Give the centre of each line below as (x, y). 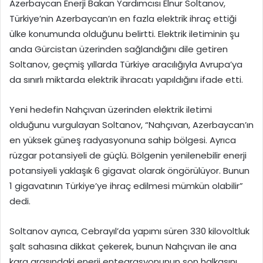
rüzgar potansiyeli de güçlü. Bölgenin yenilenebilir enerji (128, 156)
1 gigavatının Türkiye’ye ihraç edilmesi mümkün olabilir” (126, 186)
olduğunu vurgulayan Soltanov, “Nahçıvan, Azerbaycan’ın (131, 125)
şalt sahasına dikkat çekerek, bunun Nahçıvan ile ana (123, 247)
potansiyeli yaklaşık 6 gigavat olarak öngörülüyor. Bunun (129, 171)
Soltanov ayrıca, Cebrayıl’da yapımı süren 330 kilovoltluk (129, 231)
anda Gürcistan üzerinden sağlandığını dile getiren (119, 49)
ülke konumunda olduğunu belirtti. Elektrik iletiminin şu (124, 34)
